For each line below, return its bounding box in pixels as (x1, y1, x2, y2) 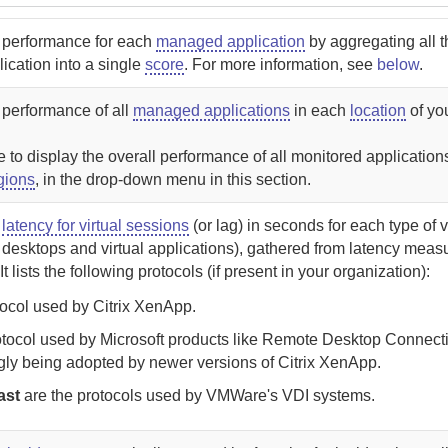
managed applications (133, 102, 291, 119)
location (350, 102, 407, 119)
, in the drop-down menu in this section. (35, 171, 312, 188)
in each (290, 102, 351, 119)
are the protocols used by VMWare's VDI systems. (20, 387, 376, 404)
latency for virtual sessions (2, 217, 190, 234)
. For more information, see (184, 56, 378, 73)
